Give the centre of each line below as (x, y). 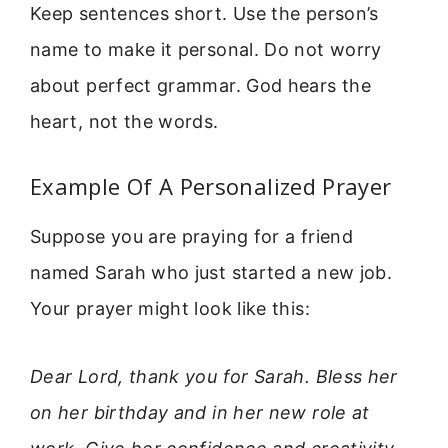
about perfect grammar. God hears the (200, 86)
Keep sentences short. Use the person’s (204, 14)
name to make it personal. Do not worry (206, 50)
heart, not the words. (124, 122)
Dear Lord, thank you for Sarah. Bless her (214, 376)
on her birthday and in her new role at (200, 412)
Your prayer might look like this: (170, 308)
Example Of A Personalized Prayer (211, 185)
